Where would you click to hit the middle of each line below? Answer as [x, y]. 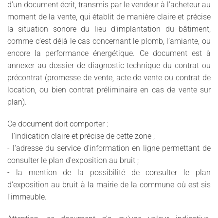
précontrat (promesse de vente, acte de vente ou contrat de [109, 77]
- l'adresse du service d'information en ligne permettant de [109, 148]
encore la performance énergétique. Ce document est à [109, 53]
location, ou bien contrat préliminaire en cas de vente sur [109, 90]
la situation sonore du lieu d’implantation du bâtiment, [109, 29]
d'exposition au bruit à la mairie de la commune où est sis [109, 184]
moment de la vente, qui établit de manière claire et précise [109, 17]
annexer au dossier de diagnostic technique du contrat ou [109, 65]
